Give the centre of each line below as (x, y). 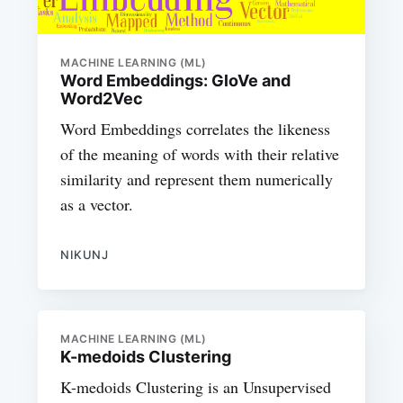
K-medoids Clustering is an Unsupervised (196, 386)
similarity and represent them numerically (197, 179)
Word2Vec (102, 99)
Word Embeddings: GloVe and (176, 81)
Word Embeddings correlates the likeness (196, 129)
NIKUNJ (85, 255)
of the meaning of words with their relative (200, 154)
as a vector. (97, 205)
